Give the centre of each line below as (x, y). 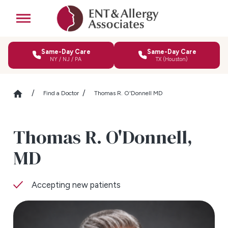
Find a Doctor (61, 93)
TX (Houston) (172, 59)
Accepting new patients (76, 184)
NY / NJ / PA (66, 59)
